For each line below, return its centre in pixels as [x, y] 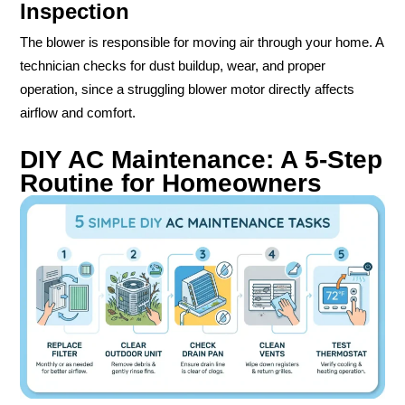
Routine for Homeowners [171, 183]
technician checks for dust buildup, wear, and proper [173, 66]
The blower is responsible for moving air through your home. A [202, 43]
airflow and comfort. [78, 113]
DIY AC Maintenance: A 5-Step [201, 159]
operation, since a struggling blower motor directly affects [187, 90]
